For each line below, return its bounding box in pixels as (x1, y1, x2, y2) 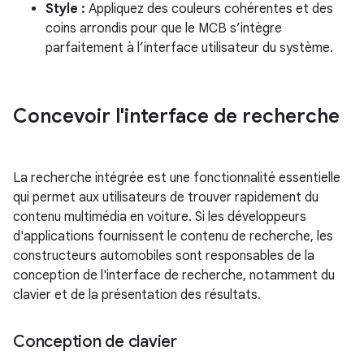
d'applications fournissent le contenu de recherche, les (13, 228, 333, 245)
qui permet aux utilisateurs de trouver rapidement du (13, 189, 318, 206)
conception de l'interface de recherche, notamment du (13, 267, 335, 284)
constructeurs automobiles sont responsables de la (13, 248, 314, 264)
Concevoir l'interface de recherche (13, 104, 340, 128)
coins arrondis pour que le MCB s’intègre (45, 20, 282, 37)
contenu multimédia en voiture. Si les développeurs (13, 209, 306, 225)
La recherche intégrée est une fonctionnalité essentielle (13, 170, 340, 186)
